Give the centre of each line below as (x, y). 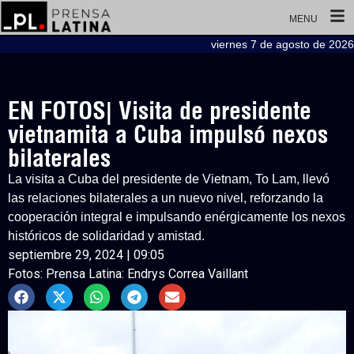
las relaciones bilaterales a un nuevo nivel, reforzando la (166, 198)
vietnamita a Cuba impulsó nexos (168, 134)
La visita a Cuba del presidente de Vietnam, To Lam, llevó (169, 179)
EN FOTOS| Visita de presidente (160, 111)
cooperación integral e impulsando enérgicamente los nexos (177, 217)
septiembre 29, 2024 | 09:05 (86, 255)
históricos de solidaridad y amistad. (106, 236)
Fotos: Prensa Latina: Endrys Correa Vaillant (128, 274)
